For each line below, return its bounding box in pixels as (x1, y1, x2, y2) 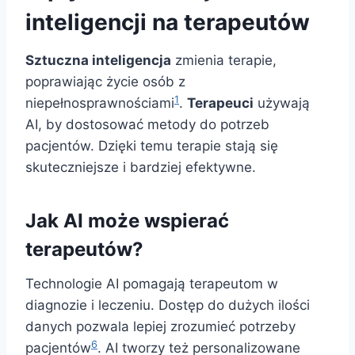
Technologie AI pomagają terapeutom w (25, 276, 278, 292)
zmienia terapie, (171, 52, 277, 69)
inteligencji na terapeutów (25, 9, 310, 36)
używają (254, 95, 310, 112)
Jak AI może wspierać (25, 209, 229, 233)
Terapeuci (187, 95, 254, 112)
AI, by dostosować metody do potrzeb (25, 116, 269, 133)
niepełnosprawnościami (25, 95, 174, 112)
